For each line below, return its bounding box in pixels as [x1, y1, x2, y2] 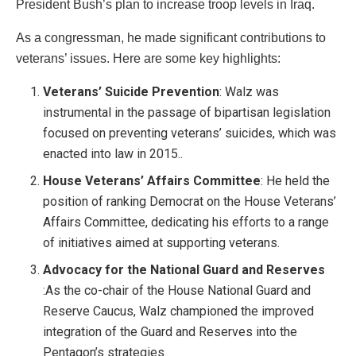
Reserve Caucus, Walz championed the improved [43, 304, 315, 319]
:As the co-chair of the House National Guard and [43, 283, 311, 299]
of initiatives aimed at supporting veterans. [43, 235, 281, 251]
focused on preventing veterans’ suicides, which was [43, 126, 337, 141]
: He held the [261, 173, 331, 189]
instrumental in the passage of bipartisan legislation [43, 105, 331, 121]
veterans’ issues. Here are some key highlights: [16, 52, 281, 66]
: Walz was [219, 84, 280, 100]
